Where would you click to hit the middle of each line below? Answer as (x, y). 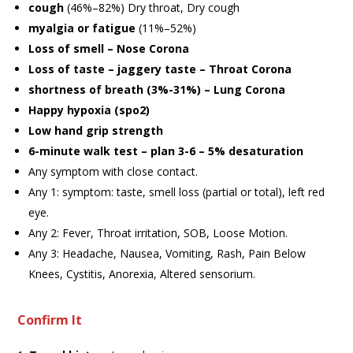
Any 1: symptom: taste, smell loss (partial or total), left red (177, 191)
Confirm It (50, 320)
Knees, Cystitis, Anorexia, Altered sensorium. (142, 273)
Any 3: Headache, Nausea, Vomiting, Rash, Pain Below (167, 253)
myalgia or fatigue (84, 28)
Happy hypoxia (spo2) (89, 110)
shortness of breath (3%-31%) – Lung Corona (157, 89)
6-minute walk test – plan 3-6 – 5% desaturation (166, 150)
